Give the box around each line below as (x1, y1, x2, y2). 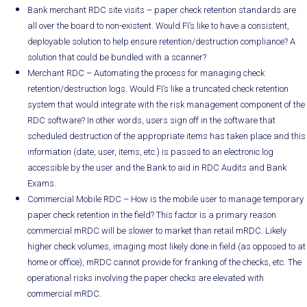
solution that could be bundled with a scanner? (27, 52, 206, 62)
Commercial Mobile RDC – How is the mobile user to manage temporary (27, 194, 304, 204)
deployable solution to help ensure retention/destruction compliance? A (27, 36, 295, 47)
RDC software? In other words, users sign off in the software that (27, 115, 275, 125)
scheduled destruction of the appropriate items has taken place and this (27, 131, 306, 141)
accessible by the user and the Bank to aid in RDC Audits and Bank (27, 162, 286, 173)
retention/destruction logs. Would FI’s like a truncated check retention (27, 84, 288, 94)
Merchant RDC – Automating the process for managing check (27, 68, 265, 78)
